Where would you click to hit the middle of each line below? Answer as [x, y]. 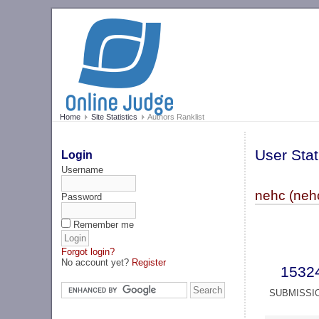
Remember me [104, 224]
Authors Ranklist [175, 117]
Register [149, 262]
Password [82, 197]
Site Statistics [114, 117]
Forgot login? [88, 251]
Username [83, 169]
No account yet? [97, 262]
